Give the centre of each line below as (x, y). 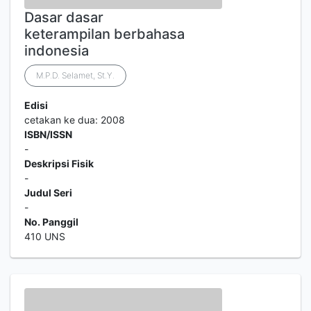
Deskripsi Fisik (59, 163)
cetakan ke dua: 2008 (75, 120)
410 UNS (45, 236)
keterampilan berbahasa (104, 34)
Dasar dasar (64, 17)
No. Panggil (51, 222)
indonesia (57, 51)
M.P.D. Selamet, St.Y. (75, 75)
